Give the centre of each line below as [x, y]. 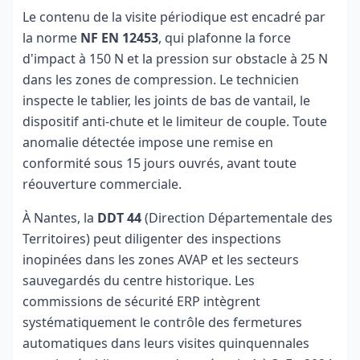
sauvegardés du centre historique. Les [139, 280]
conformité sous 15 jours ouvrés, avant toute [160, 163]
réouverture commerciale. [102, 184]
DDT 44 [119, 218]
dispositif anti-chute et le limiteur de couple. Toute [175, 121]
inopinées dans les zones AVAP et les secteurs [161, 260]
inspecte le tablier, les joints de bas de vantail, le [166, 100]
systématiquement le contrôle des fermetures [162, 322]
